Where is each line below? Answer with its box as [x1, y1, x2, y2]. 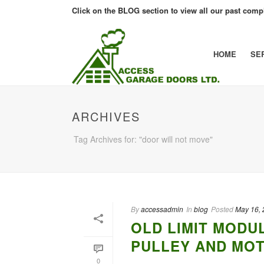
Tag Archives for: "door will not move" [74, 133, 213, 145]
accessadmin [141, 204, 183, 214]
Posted [211, 204, 233, 214]
